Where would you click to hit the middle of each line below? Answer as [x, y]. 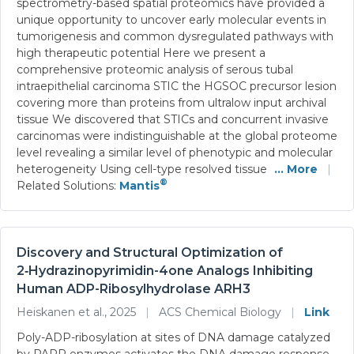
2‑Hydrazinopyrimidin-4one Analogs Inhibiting [165, 270]
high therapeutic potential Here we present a [141, 53]
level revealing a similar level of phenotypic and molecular [175, 152]
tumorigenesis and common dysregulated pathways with [175, 36]
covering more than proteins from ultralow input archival [171, 102]
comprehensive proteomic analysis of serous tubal [155, 69]
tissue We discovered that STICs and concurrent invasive [173, 119]
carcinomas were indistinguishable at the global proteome [177, 136]
